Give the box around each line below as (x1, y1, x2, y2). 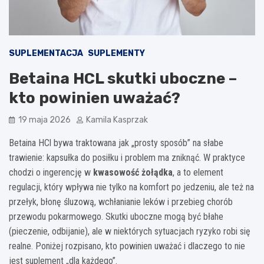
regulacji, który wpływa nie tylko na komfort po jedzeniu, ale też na (9, 181, 254, 193)
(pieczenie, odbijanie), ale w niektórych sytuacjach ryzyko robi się (9, 225, 250, 237)
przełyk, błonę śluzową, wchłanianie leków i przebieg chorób (9, 196, 233, 207)
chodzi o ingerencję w (9, 166, 93, 178)
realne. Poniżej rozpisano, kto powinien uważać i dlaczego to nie (9, 240, 245, 252)
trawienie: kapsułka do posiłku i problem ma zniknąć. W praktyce (9, 151, 245, 163)
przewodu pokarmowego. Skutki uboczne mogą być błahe (9, 210, 223, 222)
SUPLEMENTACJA (9, 48, 83, 58)
